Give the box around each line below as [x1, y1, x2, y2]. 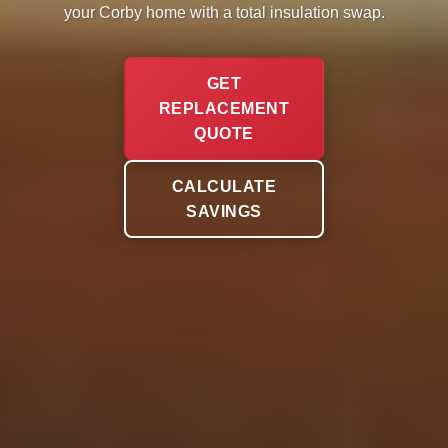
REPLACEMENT [158, 100, 290, 117]
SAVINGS [186, 203, 262, 220]
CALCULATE [171, 178, 277, 195]
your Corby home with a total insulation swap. [63, 4, 385, 21]
